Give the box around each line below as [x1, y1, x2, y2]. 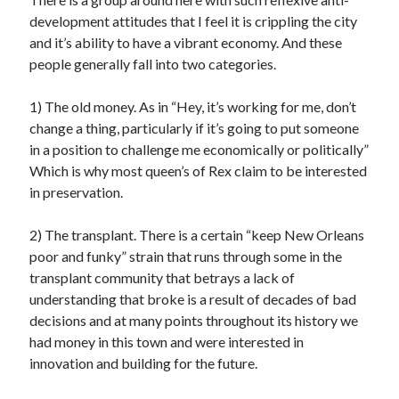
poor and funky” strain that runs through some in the [29, 248, 343, 265]
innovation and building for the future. [29, 354, 258, 371]
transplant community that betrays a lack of [29, 269, 296, 286]
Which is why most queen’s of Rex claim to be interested [29, 162, 368, 179]
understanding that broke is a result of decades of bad [29, 290, 357, 307]
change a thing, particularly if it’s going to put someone [29, 119, 360, 136]
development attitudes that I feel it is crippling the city [29, 12, 358, 29]
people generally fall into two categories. [29, 55, 277, 72]
